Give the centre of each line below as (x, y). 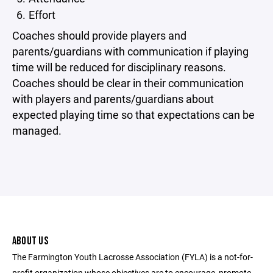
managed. (37, 130)
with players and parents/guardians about (113, 99)
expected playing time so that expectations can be (133, 115)
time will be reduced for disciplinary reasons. (119, 67)
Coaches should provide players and (99, 35)
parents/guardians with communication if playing (130, 51)
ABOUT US (30, 241)
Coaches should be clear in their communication (128, 83)
